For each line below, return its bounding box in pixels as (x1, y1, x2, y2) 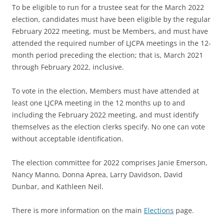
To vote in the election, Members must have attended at (12, 86, 199, 96)
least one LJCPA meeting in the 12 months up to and (12, 98, 185, 108)
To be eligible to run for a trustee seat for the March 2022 (12, 2, 204, 12)
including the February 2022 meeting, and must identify (12, 110, 199, 120)
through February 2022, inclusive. (12, 62, 124, 72)
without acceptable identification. (12, 134, 123, 144)
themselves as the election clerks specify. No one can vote (12, 122, 205, 132)
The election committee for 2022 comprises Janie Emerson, (12, 158, 208, 168)
